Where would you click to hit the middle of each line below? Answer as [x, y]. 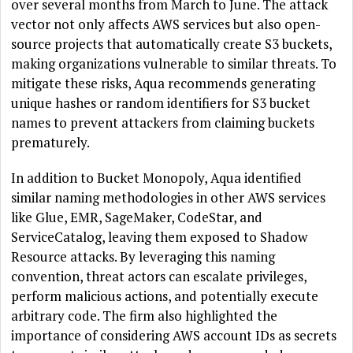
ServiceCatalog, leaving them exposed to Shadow [160, 237]
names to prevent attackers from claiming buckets [163, 123]
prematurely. [51, 143]
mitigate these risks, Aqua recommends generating [163, 84]
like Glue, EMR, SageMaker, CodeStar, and [137, 217]
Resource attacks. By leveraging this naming [143, 257]
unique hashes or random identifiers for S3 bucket [161, 103]
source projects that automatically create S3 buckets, [172, 44]
